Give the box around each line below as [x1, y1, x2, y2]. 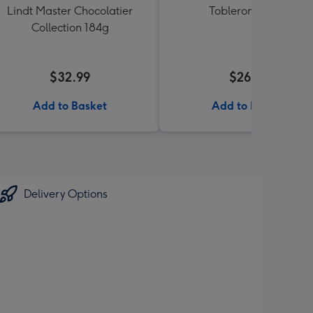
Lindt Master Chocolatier [7, 4, 133, 17]
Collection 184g [31, 21, 109, 34]
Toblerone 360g [209, 4, 289, 17]
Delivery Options [24, 187, 108, 201]
